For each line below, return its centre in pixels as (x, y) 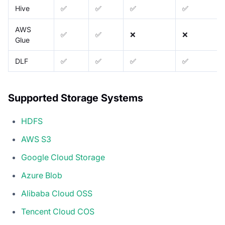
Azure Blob (42, 176)
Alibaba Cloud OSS (57, 194)
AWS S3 (36, 139)
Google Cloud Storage (63, 157)
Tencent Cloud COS (58, 212)
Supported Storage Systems (76, 98)
